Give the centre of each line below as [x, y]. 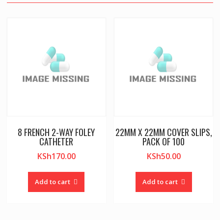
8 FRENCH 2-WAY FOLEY [56, 132]
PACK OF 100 [164, 142]
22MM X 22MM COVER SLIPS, [164, 132]
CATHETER [56, 142]
